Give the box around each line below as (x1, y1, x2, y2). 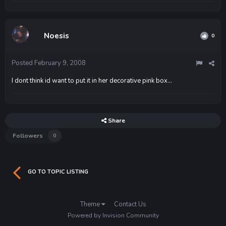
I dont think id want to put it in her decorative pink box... (12, 76, 172, 85)
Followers (13, 131, 43, 140)
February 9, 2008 (34, 58, 86, 68)
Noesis (44, 30, 69, 41)
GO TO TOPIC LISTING (28, 167, 88, 176)
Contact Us (114, 199, 146, 209)
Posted (12, 58, 34, 68)
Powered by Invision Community (67, 211, 159, 219)
